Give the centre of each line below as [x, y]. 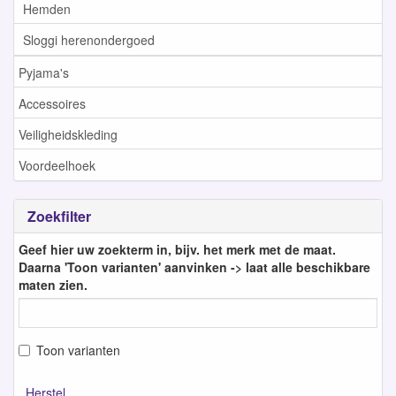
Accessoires [52, 103]
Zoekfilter [59, 216]
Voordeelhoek [57, 165]
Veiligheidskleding [68, 134]
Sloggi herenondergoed [89, 39]
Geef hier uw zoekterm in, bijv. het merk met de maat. [177, 249]
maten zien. [53, 284]
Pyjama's [44, 72]
